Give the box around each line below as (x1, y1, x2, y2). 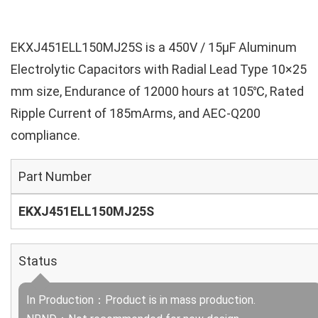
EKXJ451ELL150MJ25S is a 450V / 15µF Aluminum (11, 40, 297, 55)
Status (18, 253, 57, 268)
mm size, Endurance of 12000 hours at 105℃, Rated (11, 84, 304, 99)
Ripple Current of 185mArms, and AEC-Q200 (11, 106, 261, 121)
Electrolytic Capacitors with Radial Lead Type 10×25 (11, 62, 307, 77)
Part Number (18, 169, 92, 184)
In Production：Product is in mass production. (26, 293, 256, 307)
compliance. (11, 128, 80, 143)
